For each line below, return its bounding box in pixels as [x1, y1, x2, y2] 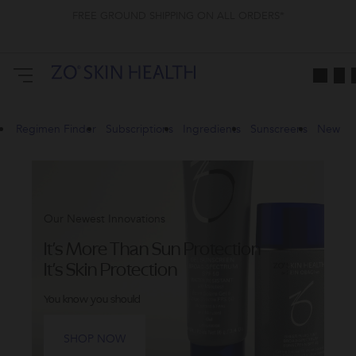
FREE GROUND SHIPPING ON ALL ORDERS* [72, 9, 284, 23]
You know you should [44, 292, 143, 306]
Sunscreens [250, 122, 308, 137]
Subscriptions [106, 122, 173, 137]
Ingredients [183, 122, 241, 137]
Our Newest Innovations [44, 211, 165, 226]
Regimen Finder [16, 122, 96, 137]
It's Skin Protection [44, 257, 177, 281]
